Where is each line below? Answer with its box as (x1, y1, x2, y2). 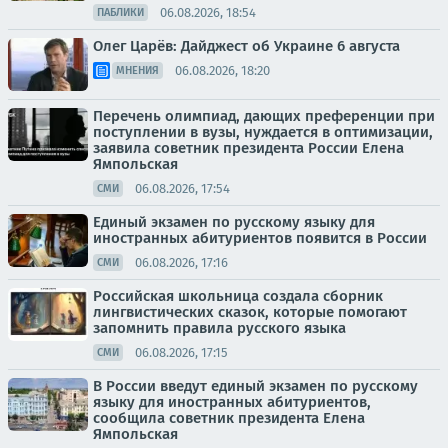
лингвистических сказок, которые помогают (93, 303, 407, 321)
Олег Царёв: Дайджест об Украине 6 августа (93, 37, 400, 55)
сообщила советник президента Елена (93, 409, 365, 427)
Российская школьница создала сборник (93, 287, 383, 305)
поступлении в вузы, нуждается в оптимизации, (93, 123, 433, 141)
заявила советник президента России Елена (93, 139, 404, 157)
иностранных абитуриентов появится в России (93, 229, 427, 247)
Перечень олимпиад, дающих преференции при (93, 107, 435, 125)
